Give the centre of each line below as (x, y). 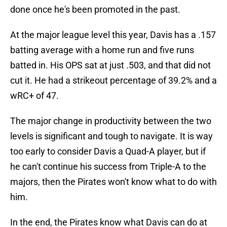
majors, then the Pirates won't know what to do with (113, 182)
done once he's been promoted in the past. (95, 10)
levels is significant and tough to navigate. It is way (111, 136)
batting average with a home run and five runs (102, 50)
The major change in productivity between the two (111, 121)
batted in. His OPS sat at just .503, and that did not (110, 65)
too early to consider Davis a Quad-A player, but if (108, 152)
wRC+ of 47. (34, 96)
